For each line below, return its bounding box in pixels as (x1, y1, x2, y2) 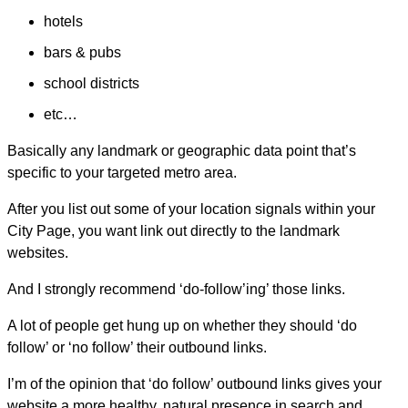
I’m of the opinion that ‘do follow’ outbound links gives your (7, 376, 382, 393)
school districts (44, 76, 139, 92)
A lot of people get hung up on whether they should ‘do (7, 318, 357, 334)
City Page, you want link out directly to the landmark (7, 223, 340, 240)
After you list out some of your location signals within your (7, 201, 375, 218)
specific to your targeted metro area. (7, 165, 237, 181)
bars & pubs (44, 45, 121, 61)
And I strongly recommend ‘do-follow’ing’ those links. (7, 281, 345, 298)
